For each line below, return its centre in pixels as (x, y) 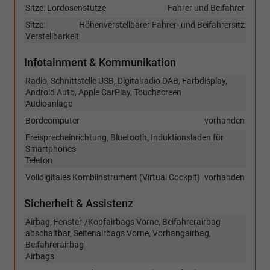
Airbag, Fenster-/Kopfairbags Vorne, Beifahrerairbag (123, 222)
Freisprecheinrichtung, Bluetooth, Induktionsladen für (124, 138)
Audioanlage (49, 104)
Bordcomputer (52, 121)
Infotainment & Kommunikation (100, 63)
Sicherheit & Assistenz (79, 204)
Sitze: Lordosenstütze (66, 8)
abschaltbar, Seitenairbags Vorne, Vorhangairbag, (118, 234)
